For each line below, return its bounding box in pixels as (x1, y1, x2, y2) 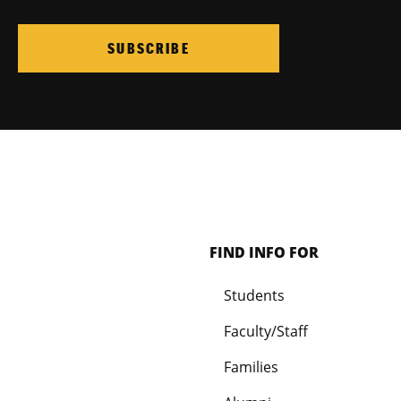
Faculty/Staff (224, 321, 308, 342)
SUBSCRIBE (107, 38, 190, 56)
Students (224, 286, 285, 306)
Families (224, 357, 278, 378)
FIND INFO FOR (209, 243, 319, 263)
